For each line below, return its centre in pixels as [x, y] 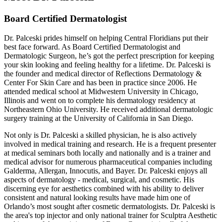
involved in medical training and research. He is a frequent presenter [110, 144]
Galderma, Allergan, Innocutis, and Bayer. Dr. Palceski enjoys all [106, 170]
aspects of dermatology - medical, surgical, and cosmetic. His [99, 179]
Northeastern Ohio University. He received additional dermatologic [109, 109]
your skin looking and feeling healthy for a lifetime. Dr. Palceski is [107, 64]
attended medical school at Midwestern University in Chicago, [101, 91]
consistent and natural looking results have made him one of [97, 197]
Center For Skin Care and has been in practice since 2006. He [100, 82]
